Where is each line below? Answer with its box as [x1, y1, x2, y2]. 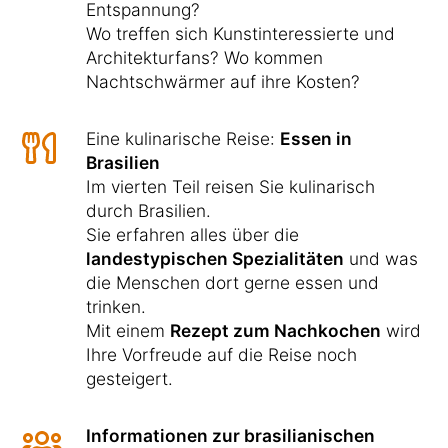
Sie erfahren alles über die [86, 223, 299, 245]
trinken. [86, 295, 146, 317]
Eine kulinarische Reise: [86, 127, 280, 149]
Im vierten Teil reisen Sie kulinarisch [86, 175, 375, 197]
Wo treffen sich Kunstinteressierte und [86, 22, 395, 44]
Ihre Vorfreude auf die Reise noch [86, 343, 357, 365]
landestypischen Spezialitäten [86, 247, 344, 269]
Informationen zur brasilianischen [86, 424, 375, 446]
